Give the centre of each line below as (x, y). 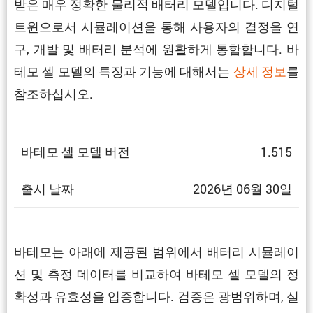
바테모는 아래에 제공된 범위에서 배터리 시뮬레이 (156, 251)
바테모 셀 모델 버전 (75, 151)
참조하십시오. (53, 93)
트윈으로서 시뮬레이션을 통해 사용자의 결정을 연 (156, 26)
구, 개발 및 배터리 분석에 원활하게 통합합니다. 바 (156, 49)
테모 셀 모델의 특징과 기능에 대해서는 (124, 71)
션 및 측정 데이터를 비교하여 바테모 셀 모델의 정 (156, 274)
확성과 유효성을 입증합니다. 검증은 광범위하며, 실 (156, 296)
